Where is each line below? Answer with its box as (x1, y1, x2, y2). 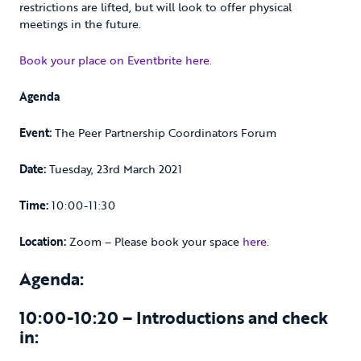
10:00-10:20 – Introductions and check (19, 305, 328, 330)
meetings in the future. (19, 15, 141, 32)
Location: (19, 232, 66, 250)
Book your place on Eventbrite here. (19, 51, 212, 68)
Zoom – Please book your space (66, 232, 243, 250)
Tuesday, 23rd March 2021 (46, 160, 182, 177)
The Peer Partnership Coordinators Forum (52, 123, 276, 141)
